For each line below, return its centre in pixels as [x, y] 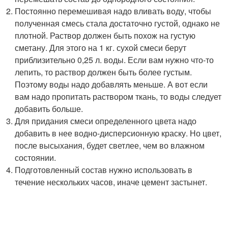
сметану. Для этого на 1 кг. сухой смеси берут [101, 47]
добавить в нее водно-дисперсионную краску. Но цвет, [118, 133]
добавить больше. [49, 108]
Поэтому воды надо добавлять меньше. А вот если [111, 84]
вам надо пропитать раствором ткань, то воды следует [118, 96]
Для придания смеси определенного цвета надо [106, 121]
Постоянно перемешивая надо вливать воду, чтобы [113, 11]
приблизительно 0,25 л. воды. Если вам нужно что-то [115, 60]
